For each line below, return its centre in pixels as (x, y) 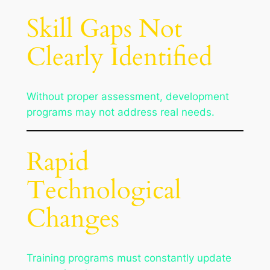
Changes (73, 218)
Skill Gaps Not (104, 29)
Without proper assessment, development (127, 96)
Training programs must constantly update (129, 258)
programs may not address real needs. (120, 112)
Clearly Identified (119, 58)
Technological (104, 190)
